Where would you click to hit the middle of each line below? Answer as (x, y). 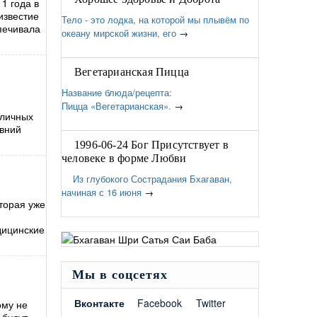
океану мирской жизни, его (119, 33)
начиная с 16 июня (102, 192)
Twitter (211, 303)
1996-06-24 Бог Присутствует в (151, 145)
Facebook (160, 303)
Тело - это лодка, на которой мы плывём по (155, 19)
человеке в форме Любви (124, 158)
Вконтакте (99, 303)
